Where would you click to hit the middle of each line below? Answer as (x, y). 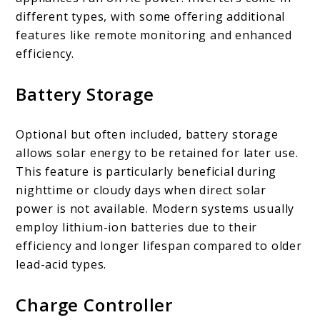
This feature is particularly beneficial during (146, 172)
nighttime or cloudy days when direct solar (141, 190)
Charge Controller (95, 305)
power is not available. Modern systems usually (155, 209)
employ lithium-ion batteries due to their (137, 227)
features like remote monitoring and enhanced (154, 35)
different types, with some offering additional (151, 17)
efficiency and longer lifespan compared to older (159, 246)
